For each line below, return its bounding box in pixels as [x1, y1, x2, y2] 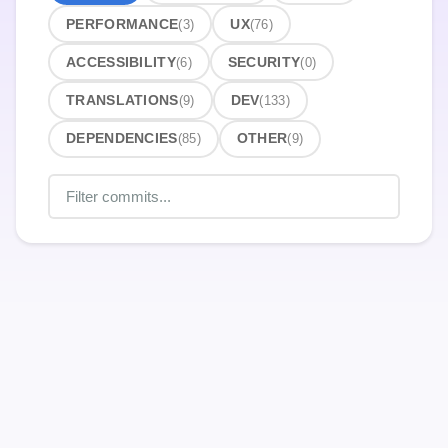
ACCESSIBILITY [66, 54, 176, 70]
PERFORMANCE [66, 16, 179, 32]
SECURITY [227, 54, 301, 70]
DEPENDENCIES [66, 131, 178, 147]
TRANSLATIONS [66, 92, 179, 108]
